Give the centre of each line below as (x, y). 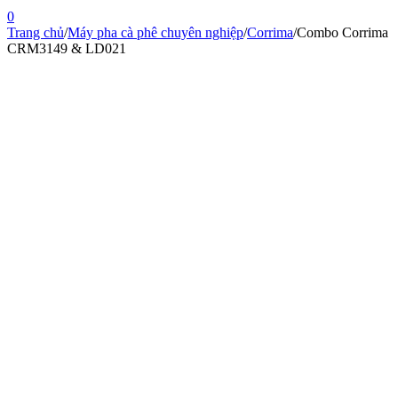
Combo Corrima (342, 33)
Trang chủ (36, 33)
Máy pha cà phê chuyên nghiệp (155, 33)
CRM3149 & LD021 (67, 49)
